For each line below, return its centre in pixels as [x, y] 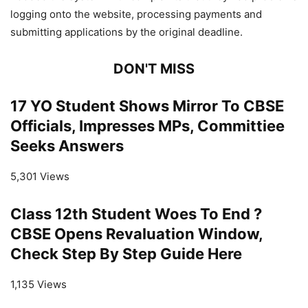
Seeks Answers [67, 145]
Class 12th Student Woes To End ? [136, 213]
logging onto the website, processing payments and [136, 14]
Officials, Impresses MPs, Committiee [147, 125]
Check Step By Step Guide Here [126, 253]
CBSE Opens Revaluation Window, [136, 233]
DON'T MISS [154, 68]
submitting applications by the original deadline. [126, 32]
